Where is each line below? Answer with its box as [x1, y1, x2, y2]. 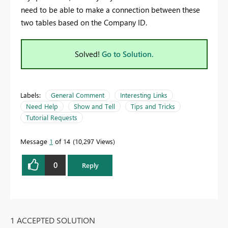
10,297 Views [75, 136, 113, 146]
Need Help [26, 101, 58, 110]
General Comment [51, 90, 104, 99]
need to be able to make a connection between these [21, 4, 200, 15]
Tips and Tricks [131, 101, 175, 110]
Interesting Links [120, 90, 167, 99]
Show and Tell [74, 101, 115, 110]
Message [20, 136, 49, 146]
